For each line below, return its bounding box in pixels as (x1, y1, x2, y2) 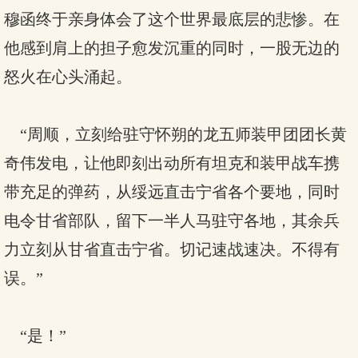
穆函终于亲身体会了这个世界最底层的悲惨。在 (4, 10, 340, 28)
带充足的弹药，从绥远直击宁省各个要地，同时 (4, 183, 340, 201)
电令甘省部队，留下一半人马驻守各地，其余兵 (4, 212, 340, 229)
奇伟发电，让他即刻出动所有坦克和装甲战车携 (4, 154, 340, 172)
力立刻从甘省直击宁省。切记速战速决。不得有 (4, 241, 340, 258)
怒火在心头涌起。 (4, 68, 132, 86)
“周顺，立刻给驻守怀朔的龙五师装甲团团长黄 (4, 125, 347, 143)
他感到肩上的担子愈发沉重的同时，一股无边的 (4, 39, 340, 57)
